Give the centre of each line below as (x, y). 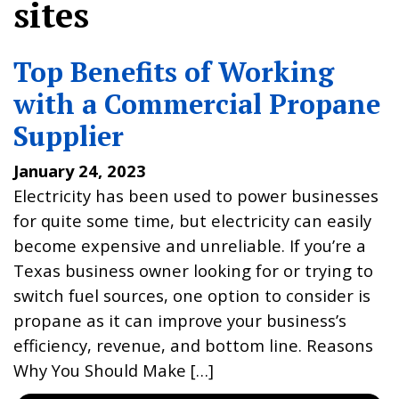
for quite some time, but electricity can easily (192, 220)
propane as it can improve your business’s (180, 320)
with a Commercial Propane (197, 104)
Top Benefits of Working (174, 72)
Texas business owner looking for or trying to (193, 270)
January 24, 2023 (80, 170)
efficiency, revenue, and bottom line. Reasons (193, 345)
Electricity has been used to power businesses (196, 195)
